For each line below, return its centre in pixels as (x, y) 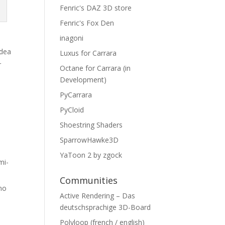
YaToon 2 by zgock (91, 155)
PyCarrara (76, 95)
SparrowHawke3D (89, 140)
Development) (83, 80)
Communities (89, 180)
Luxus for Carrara (88, 53)
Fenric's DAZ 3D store (96, 8)
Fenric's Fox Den (87, 23)
